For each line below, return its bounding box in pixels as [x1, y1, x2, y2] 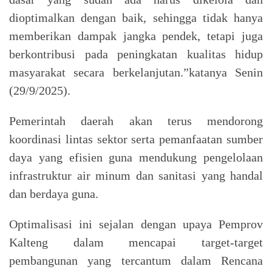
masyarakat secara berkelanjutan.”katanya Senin [9, 65, 263, 79]
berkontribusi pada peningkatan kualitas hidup [9, 47, 263, 61]
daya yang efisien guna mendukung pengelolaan [9, 150, 263, 164]
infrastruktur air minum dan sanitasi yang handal [9, 168, 263, 182]
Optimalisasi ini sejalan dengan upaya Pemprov [9, 217, 263, 231]
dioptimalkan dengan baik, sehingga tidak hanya [9, 10, 263, 24]
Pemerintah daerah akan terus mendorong [9, 114, 263, 127]
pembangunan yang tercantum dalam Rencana [9, 253, 263, 267]
